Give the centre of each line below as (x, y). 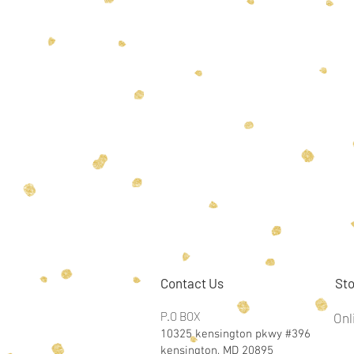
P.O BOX (181, 316)
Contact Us (192, 283)
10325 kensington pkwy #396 (235, 334)
